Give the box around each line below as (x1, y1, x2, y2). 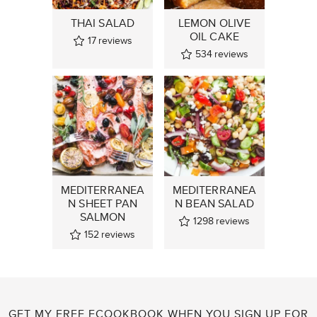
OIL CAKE (189, 28, 240, 45)
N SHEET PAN (68, 195, 137, 212)
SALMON (79, 208, 126, 225)
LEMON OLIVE (178, 14, 251, 31)
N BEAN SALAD (175, 195, 254, 212)
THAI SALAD (70, 14, 135, 31)
